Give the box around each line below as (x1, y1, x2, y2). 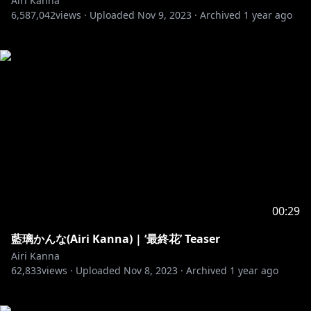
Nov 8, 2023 (124, 264, 178, 277)
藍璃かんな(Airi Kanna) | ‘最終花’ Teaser (11, 231, 220, 246)
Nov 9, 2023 (137, 8, 192, 22)
